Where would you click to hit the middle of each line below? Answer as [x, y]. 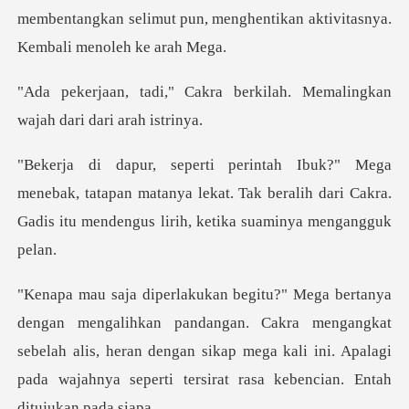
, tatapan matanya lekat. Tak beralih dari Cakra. [234, 193]
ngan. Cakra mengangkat [302, 322]
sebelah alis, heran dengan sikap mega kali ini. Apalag [202, 351]
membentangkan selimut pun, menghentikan [163, 19]
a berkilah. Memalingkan [304, 92]
